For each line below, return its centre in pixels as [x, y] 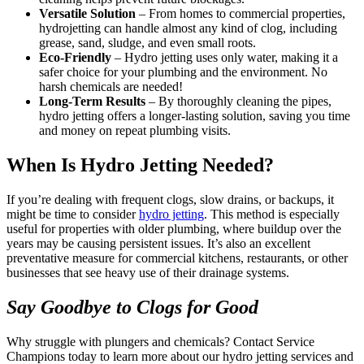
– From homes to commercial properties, [240, 14]
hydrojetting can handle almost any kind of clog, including [188, 28]
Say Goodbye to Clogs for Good [132, 308]
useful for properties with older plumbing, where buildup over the [174, 229]
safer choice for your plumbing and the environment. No [183, 72]
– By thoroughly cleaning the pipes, [238, 102]
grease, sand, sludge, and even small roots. [147, 43]
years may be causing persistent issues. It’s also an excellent [158, 244]
